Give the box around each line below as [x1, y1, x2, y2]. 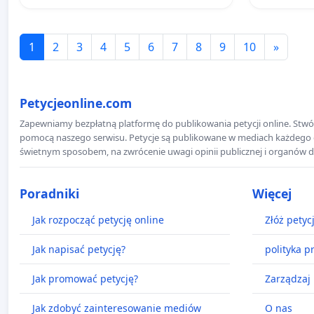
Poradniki [20, 184, 79, 202]
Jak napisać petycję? [32, 242, 125, 256]
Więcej [252, 184, 292, 202]
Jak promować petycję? [32, 271, 138, 285]
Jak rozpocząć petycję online [32, 212, 164, 226]
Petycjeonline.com [20, 94, 132, 111]
